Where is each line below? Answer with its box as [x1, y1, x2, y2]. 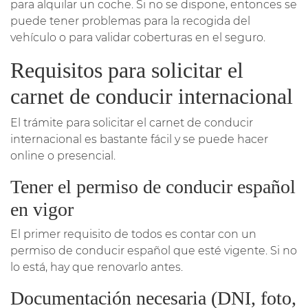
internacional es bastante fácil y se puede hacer [10, 132, 268, 146]
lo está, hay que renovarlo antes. [10, 260, 183, 274]
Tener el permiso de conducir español [10, 175, 296, 197]
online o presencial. [10, 148, 115, 162]
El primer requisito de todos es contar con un [10, 227, 256, 241]
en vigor [10, 198, 74, 220]
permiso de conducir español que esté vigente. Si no [10, 243, 297, 257]
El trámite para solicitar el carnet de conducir [10, 115, 253, 129]
